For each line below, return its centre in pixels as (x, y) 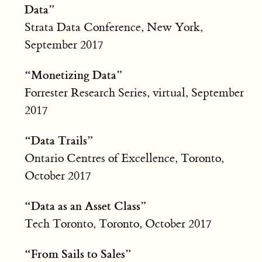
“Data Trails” (59, 140)
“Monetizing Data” (73, 75)
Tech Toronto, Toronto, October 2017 (118, 223)
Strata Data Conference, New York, (113, 27)
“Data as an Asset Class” (85, 206)
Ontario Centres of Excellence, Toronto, (124, 158)
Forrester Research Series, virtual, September (134, 92)
